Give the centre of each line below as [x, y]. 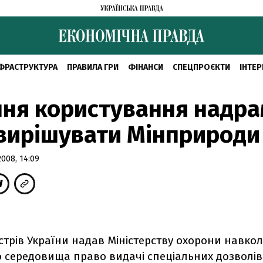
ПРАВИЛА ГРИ [92, 67]
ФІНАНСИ [145, 67]
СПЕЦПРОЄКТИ [201, 67]
